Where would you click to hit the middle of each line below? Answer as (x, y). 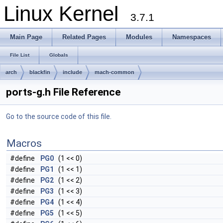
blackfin (40, 72)
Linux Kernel (67, 14)
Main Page (26, 37)
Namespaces (192, 37)
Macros (24, 143)
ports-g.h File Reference (63, 92)
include (72, 72)
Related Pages (84, 37)
